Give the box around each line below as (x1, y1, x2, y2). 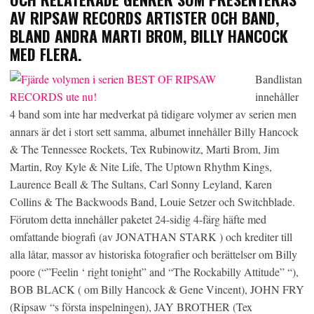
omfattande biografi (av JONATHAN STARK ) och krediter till (10, 229, 292, 244)
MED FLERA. (10, 43, 82, 65)
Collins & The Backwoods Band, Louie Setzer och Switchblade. (10, 194, 295, 209)
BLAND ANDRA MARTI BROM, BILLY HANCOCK (10, 25, 288, 47)
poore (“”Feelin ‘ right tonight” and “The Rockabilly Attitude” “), (10, 264, 299, 279)
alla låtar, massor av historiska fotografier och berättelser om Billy (10, 247, 297, 261)
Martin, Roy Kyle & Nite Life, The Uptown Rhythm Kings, (10, 159, 272, 174)
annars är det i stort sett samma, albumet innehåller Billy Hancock (10, 124, 299, 139)
